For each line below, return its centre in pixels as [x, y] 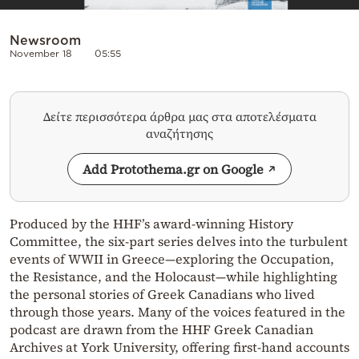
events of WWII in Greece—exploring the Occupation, [172, 258]
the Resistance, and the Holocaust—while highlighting [173, 276]
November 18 [41, 53]
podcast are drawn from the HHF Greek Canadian [161, 329]
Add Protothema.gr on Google [173, 169]
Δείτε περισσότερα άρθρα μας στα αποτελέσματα [179, 116]
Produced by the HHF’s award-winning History [151, 223]
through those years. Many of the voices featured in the [177, 311]
